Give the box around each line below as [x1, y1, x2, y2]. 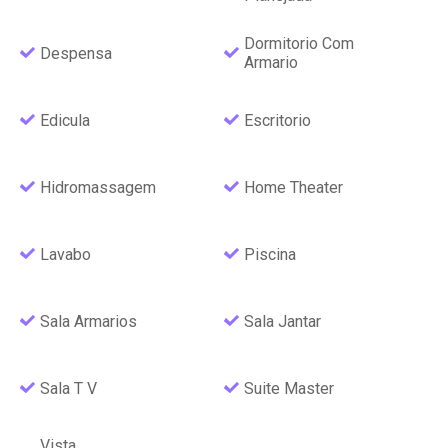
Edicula [40, 110, 90, 130]
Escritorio [244, 110, 311, 130]
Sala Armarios [40, 311, 137, 331]
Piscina [244, 244, 296, 264]
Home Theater [244, 177, 343, 197]
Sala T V [40, 378, 97, 398]
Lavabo [40, 244, 91, 264]
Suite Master [244, 378, 334, 398]
